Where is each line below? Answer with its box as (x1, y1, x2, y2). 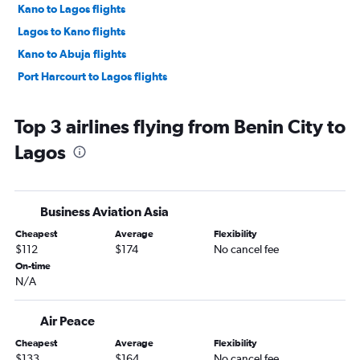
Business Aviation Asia (40, 204, 169, 219)
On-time (15, 260, 51, 272)
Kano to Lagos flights (18, 2, 125, 15)
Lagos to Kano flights (18, 25, 125, 38)
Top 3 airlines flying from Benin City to (14, 115, 346, 137)
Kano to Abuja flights (18, 47, 126, 60)
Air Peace (40, 313, 95, 328)
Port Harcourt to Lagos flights (18, 70, 167, 83)
